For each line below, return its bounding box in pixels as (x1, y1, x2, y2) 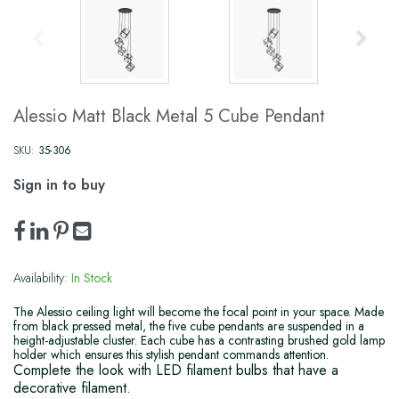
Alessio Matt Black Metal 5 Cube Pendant (13, 103, 325, 130)
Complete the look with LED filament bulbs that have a (13, 360, 338, 381)
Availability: (13, 269, 68, 288)
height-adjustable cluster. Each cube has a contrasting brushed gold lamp (13, 331, 385, 350)
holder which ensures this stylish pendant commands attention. (13, 346, 329, 364)
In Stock (71, 269, 112, 288)
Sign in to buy (13, 175, 105, 196)
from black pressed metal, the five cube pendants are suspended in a (13, 317, 364, 336)
